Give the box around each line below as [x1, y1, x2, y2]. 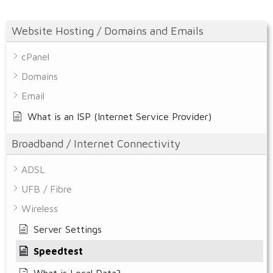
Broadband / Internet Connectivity [12, 136, 180, 150]
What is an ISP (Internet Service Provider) [27, 110, 211, 122]
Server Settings [34, 223, 102, 235]
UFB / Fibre [21, 183, 72, 194]
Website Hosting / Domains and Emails [12, 24, 204, 37]
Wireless [21, 202, 58, 214]
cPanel [21, 51, 49, 62]
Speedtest [34, 245, 83, 257]
